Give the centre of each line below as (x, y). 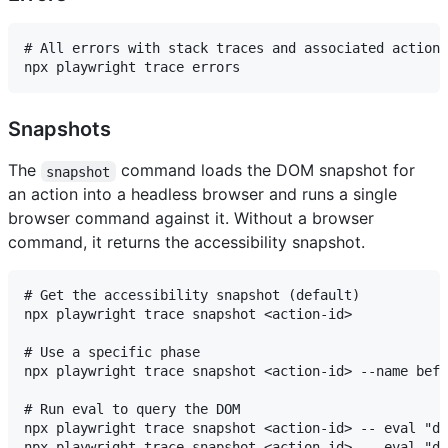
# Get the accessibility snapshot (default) (192, 295)
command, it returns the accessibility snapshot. (186, 242)
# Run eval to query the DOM (132, 409)
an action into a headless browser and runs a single (202, 194)
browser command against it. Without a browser (191, 218)
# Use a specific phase (112, 352)
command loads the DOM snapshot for (267, 170)
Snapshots (59, 129)
